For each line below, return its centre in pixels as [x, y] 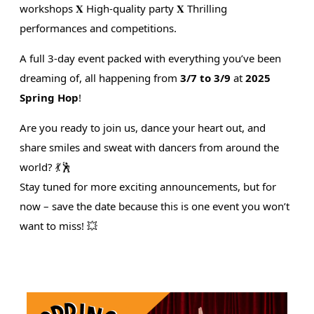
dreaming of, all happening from [100, 77]
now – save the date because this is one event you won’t [155, 206]
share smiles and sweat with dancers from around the [150, 147]
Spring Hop [49, 97]
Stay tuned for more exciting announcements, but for [148, 186]
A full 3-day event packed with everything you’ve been [151, 58]
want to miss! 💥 [59, 225]
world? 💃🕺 [46, 166]
